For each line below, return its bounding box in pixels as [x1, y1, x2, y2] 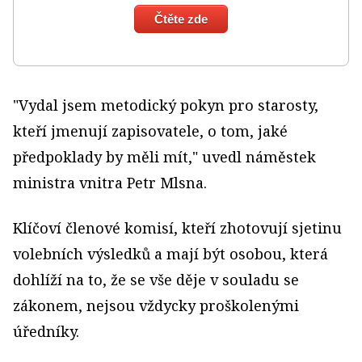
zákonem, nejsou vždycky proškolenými [13, 296, 299, 316]
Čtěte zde [154, 12, 208, 27]
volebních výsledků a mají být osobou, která [13, 244, 328, 264]
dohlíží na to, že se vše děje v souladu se [13, 270, 299, 290]
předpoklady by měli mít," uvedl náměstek [13, 147, 316, 167]
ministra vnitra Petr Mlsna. [13, 173, 207, 193]
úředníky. [13, 322, 79, 342]
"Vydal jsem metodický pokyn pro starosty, [13, 95, 318, 116]
